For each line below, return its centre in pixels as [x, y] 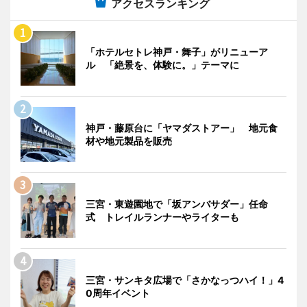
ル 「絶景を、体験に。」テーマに [162, 64]
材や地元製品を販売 [129, 140]
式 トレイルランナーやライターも [162, 217]
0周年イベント [118, 293]
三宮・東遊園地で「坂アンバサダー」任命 [177, 204]
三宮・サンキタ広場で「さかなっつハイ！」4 [185, 280]
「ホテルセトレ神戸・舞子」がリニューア [177, 51]
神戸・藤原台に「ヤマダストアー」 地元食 [182, 127]
